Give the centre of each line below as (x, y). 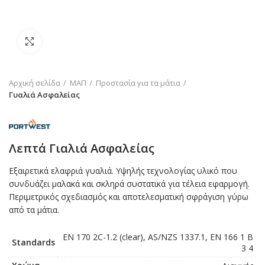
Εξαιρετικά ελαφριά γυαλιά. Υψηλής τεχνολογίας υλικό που (123, 170)
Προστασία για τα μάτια (138, 83)
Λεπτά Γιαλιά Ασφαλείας (82, 148)
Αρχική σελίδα (35, 83)
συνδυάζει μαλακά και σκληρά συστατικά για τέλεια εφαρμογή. (129, 183)
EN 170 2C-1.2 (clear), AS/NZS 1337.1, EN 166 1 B (158, 237)
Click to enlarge (71, 41)
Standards (33, 242)
